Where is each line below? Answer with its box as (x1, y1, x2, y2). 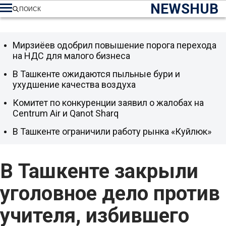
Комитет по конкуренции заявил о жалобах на (13, 97, 204, 108)
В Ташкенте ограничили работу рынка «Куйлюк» (13, 126, 211, 137)
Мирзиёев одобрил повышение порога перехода (13, 40, 216, 50)
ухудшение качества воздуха (13, 79, 136, 90)
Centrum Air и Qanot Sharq (13, 108, 119, 119)
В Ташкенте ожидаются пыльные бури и (13, 69, 180, 79)
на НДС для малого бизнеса (13, 50, 130, 61)
